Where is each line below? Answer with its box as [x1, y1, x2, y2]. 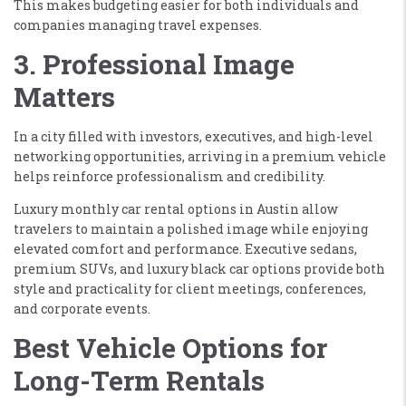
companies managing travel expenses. [14, 15, 262, 34]
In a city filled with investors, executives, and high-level [14, 127, 373, 145]
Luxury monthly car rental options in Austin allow [14, 199, 338, 217]
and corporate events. [14, 299, 150, 317]
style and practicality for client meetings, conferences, [14, 279, 366, 297]
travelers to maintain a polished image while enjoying [14, 219, 368, 237]
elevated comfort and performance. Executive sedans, [14, 239, 357, 257]
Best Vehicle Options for [14, 329, 327, 365]
